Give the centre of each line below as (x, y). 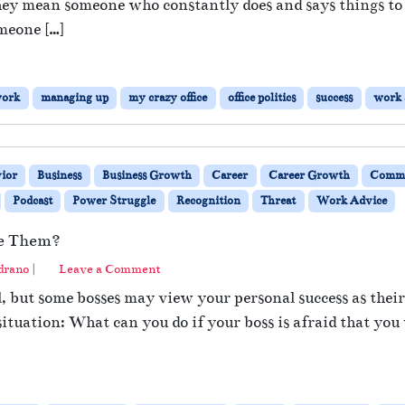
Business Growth (146, 176)
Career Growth (309, 176)
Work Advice (351, 201)
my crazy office (168, 98)
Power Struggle (114, 201)
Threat (278, 201)
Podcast (32, 201)
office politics (261, 98)
